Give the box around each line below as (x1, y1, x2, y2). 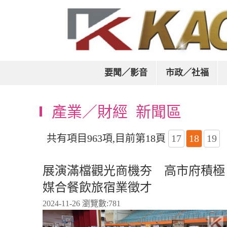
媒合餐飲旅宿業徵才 (43, 180, 152, 194)
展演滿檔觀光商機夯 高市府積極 (43, 164, 225, 177)
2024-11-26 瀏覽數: (43, 199, 108, 208)
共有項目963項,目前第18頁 (47, 132, 168, 144)
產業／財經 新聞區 (52, 103, 181, 120)
